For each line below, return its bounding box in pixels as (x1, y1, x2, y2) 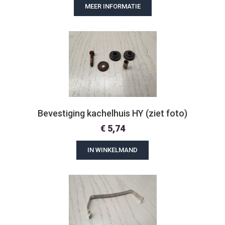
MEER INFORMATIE (84, 3, 141, 10)
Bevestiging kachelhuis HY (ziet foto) (38, 108, 187, 119)
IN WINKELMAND (87, 146, 138, 154)
